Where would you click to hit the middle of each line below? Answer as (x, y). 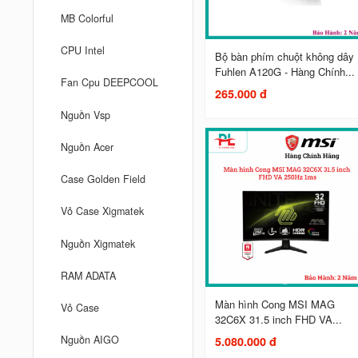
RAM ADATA (89, 275)
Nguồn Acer (88, 147)
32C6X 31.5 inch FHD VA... (278, 319)
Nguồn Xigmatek (98, 243)
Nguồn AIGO (90, 340)
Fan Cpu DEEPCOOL (110, 83)
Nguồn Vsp (86, 115)
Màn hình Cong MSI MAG (274, 304)
